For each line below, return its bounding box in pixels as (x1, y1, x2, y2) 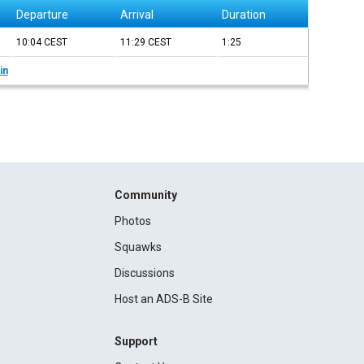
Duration (222, 8, 266, 21)
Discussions (114, 266, 175, 279)
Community (114, 188, 177, 201)
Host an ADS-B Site (114, 292, 213, 305)
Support (114, 335, 158, 348)
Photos (114, 214, 151, 227)
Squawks (114, 240, 162, 253)
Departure (16, 8, 69, 21)
